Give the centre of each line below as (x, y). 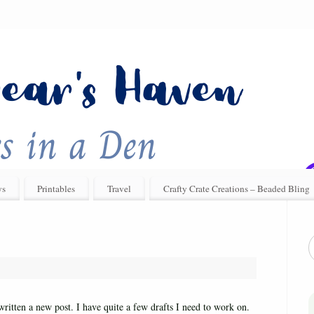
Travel (120, 188)
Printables (56, 188)
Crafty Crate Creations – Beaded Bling (237, 188)
